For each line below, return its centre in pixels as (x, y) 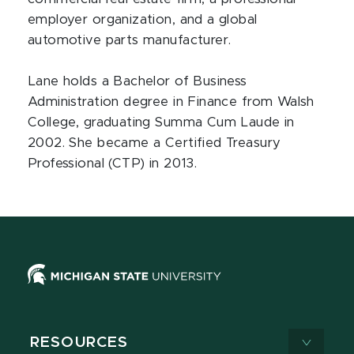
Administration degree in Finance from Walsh (171, 102)
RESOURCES (79, 343)
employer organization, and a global (143, 20)
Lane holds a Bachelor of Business (137, 81)
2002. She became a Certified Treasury (154, 143)
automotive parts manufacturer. (136, 40)
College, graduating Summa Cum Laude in (161, 122)
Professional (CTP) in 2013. (117, 164)
